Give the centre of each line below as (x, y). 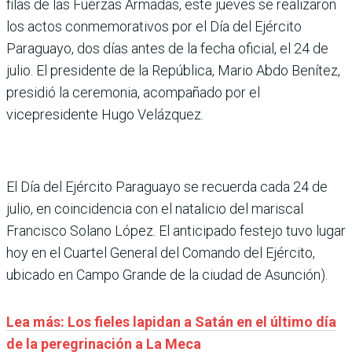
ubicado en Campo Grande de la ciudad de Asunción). (167, 274)
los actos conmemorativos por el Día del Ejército (154, 26)
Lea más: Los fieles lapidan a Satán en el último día (171, 321)
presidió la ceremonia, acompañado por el (133, 92)
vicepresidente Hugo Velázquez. (105, 114)
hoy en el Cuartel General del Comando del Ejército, (161, 252)
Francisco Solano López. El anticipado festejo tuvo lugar (176, 230)
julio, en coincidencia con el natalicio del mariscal (155, 208)
